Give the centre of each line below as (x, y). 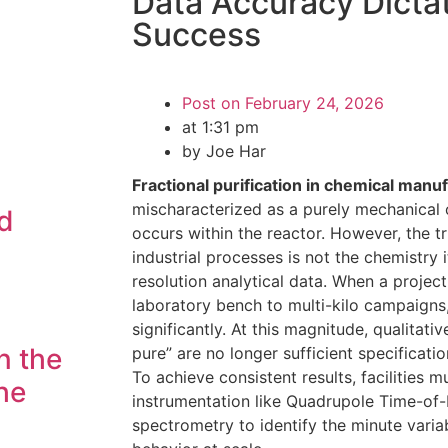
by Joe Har (224, 151)
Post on (211, 103)
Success (196, 34)
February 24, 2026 (314, 103)
